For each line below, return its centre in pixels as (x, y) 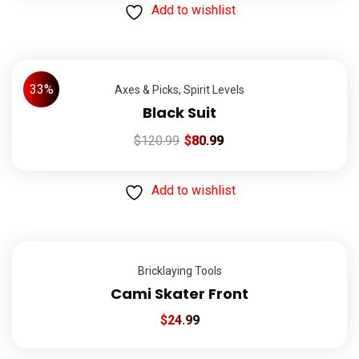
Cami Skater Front (179, 294)
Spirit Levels (214, 90)
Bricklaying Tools (179, 271)
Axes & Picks (147, 90)
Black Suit (179, 113)
